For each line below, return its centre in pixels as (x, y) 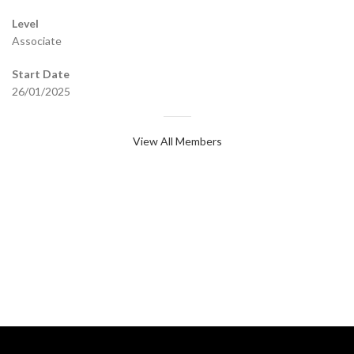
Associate (37, 41)
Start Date (41, 74)
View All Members (177, 141)
